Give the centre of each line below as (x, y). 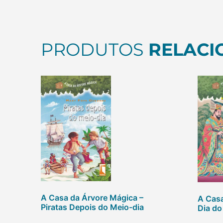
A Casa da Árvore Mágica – (92, 197)
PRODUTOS (95, 50)
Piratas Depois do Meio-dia (93, 207)
